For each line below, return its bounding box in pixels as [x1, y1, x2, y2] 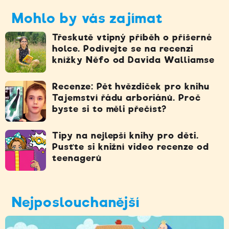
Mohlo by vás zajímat [12, 10, 164, 27]
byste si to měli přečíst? [52, 104, 167, 114]
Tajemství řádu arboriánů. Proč [52, 93, 201, 103]
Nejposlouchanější [12, 194, 140, 211]
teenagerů [52, 153, 102, 164]
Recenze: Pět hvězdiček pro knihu [52, 81, 210, 92]
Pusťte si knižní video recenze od [52, 142, 209, 152]
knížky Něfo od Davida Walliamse [52, 55, 215, 65]
